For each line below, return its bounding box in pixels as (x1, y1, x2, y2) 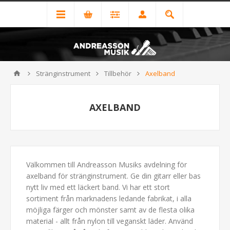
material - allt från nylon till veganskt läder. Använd (26, 216, 193, 226)
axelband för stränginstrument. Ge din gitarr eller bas (26, 171, 201, 181)
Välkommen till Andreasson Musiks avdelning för (26, 160, 187, 170)
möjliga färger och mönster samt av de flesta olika (26, 205, 195, 215)
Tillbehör (104, 69, 131, 78)
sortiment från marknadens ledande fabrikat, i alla (26, 194, 191, 204)
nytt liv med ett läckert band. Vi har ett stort (26, 182, 170, 193)
